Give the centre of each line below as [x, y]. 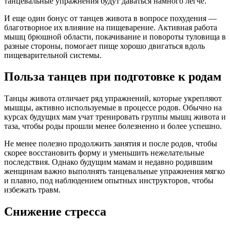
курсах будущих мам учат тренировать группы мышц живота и [115, 117]
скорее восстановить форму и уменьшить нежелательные [104, 153]
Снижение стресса [55, 212]
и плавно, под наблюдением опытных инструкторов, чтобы [109, 181]
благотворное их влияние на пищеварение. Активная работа [111, 27]
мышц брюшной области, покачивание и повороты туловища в [115, 36]
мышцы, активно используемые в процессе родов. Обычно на [113, 108]
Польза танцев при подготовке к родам [113, 77]
